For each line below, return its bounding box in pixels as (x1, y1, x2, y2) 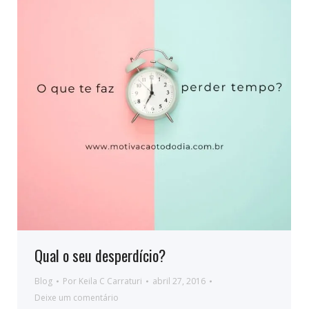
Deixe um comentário (34, 292, 119, 303)
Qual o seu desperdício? (34, 244, 166, 266)
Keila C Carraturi (79, 275, 142, 287)
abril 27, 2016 (152, 275, 206, 287)
